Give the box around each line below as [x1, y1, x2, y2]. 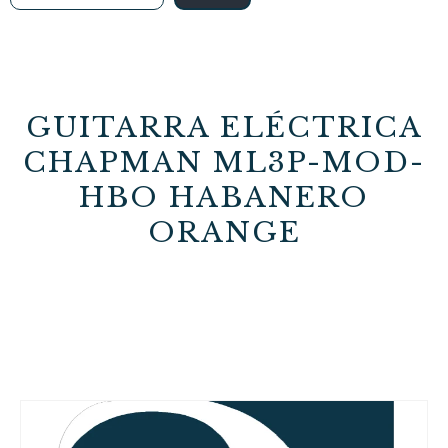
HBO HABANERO [79, 180, 369, 215]
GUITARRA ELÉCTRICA [25, 110, 423, 145]
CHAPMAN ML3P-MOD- [23, 145, 425, 180]
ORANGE [147, 215, 301, 250]
